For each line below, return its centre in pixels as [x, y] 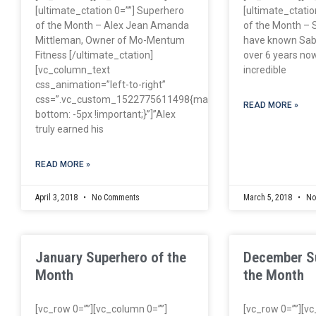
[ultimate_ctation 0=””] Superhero [110, 10]
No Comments [115, 197]
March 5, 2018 [269, 197]
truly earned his [69, 129]
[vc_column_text [73, 69]
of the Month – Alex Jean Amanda [112, 25]
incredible [265, 69]
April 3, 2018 [57, 197]
